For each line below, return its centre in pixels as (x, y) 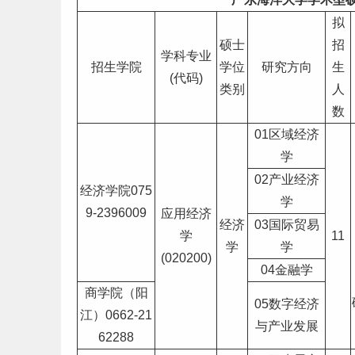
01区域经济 (286, 134)
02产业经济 (286, 179)
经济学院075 (116, 191)
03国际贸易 (286, 225)
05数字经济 (286, 304)
